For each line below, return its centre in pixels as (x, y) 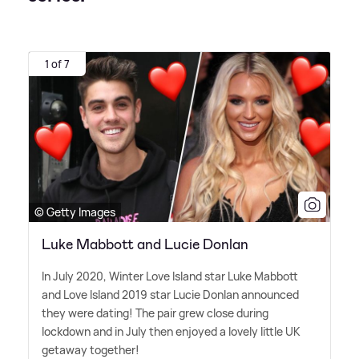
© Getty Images (75, 212)
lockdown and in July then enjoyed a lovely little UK (171, 331)
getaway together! (91, 349)
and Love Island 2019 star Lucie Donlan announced (170, 294)
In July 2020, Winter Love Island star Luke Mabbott (170, 276)
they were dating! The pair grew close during (155, 313)
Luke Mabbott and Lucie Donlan (145, 244)
